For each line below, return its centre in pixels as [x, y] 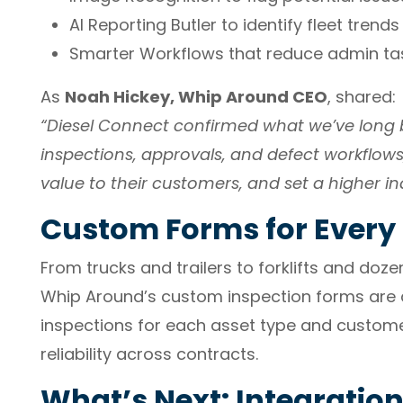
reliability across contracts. [149, 354]
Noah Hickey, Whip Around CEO [196, 97]
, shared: [362, 97]
